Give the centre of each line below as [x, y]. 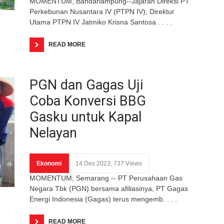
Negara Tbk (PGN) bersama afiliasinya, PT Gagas [109, 188]
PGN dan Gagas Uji [86, 85]
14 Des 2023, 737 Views [109, 163]
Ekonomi [49, 163]
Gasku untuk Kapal [85, 117]
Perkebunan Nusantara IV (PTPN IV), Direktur [102, 11]
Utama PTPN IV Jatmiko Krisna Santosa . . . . [101, 22]
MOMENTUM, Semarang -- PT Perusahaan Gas [106, 178]
